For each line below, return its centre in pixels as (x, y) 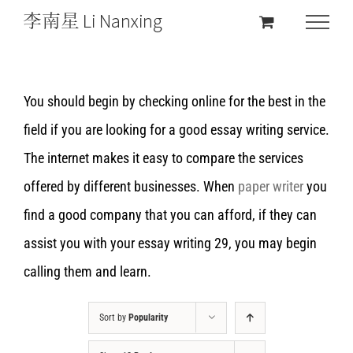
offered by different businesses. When (131, 186)
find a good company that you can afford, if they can (170, 215)
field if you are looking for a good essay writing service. (176, 130)
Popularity (148, 318)
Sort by (113, 318)
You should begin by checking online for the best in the (175, 101)
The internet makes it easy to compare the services (163, 158)
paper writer (271, 186)
